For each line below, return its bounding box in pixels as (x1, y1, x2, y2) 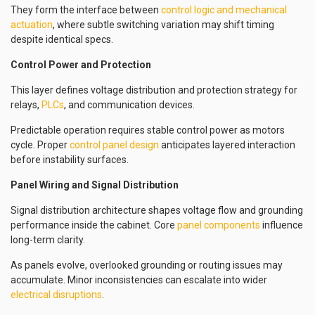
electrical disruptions (11, 289, 102, 300)
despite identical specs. (11, 34, 113, 45)
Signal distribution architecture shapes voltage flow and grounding (11, 205, 303, 216)
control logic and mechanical (161, 4, 287, 15)
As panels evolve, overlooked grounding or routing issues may (11, 259, 283, 271)
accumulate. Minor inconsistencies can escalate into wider (11, 274, 267, 285)
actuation (11, 19, 53, 30)
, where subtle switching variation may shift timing (53, 19, 274, 30)
